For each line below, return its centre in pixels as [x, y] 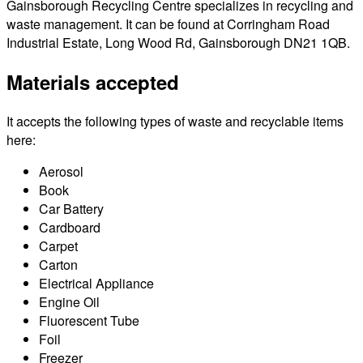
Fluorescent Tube [89, 320]
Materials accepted [93, 81]
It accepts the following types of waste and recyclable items [175, 121]
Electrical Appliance [96, 283]
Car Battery [71, 208]
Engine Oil [69, 301]
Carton [58, 264]
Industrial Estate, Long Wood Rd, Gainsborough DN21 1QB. [178, 42]
